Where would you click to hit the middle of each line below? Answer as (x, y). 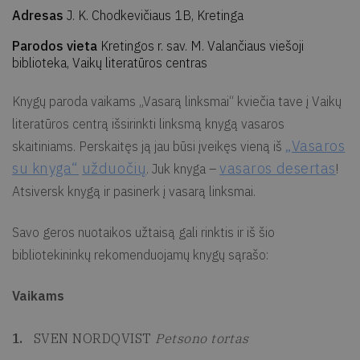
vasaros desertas (278, 168)
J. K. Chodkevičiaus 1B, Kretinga (155, 15)
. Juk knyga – (183, 168)
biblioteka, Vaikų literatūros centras (110, 62)
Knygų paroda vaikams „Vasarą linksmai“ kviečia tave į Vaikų (177, 101)
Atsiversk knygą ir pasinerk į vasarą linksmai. (134, 191)
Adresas (39, 15)
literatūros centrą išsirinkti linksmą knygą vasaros (148, 123)
